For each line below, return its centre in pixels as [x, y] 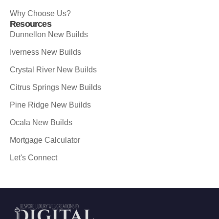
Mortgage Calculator [45, 140]
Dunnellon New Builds [49, 34]
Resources [31, 24]
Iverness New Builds [45, 52]
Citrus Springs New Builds [55, 87]
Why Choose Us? [40, 13]
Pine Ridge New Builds [50, 105]
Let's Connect [33, 157]
